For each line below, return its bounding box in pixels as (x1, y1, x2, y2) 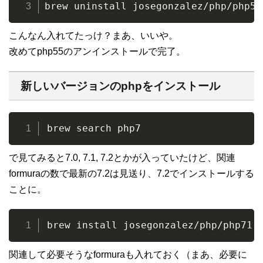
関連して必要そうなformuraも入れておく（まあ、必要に (9, 249, 247, 260)
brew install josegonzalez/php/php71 (46, 220, 252, 231)
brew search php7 (46, 123, 141, 134)
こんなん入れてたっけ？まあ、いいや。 (9, 31, 178, 41)
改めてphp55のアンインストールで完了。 (9, 46, 186, 57)
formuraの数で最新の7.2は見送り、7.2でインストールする (9, 168, 254, 179)
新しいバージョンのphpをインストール (21, 80, 220, 93)
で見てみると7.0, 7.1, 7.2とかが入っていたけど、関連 (9, 153, 235, 163)
